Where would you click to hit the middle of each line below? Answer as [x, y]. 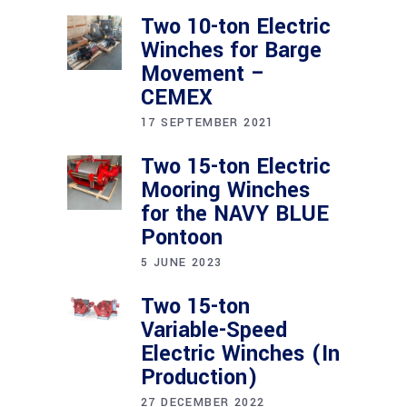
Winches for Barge [231, 50]
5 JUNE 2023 [182, 263]
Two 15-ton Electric [236, 167]
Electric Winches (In [240, 354]
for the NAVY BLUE [235, 214]
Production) [199, 377]
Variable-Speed [214, 330]
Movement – [203, 74]
